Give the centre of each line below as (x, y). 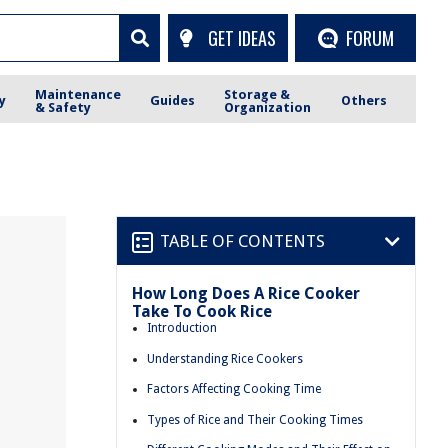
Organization (268, 107)
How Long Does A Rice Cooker (246, 293)
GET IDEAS (241, 37)
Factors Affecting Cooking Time (234, 389)
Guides (173, 100)
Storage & (257, 94)
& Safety (63, 107)
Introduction (182, 328)
